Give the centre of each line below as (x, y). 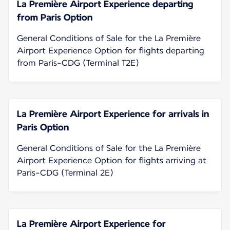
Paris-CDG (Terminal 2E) (65, 172)
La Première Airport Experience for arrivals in (113, 113)
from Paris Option (55, 17)
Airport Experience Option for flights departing (111, 50)
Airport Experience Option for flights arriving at (112, 160)
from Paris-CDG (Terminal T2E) (78, 63)
